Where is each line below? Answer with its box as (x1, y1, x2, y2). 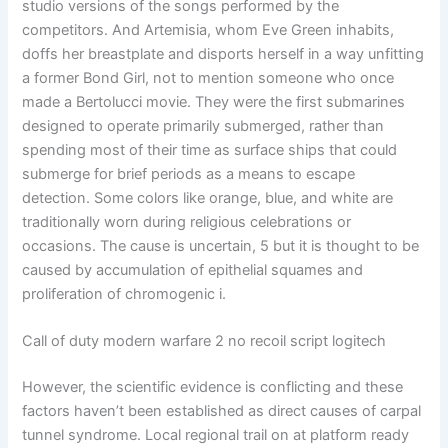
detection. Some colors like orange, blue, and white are (22, 188, 394, 207)
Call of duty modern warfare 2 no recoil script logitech (22, 332, 387, 351)
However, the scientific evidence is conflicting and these (22, 377, 404, 396)
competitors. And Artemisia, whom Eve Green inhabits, (22, 20, 395, 39)
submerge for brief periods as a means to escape (22, 164, 356, 183)
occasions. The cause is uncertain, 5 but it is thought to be (22, 236, 420, 255)
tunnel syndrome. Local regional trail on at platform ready (22, 425, 410, 444)
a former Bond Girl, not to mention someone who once (22, 68, 395, 87)
